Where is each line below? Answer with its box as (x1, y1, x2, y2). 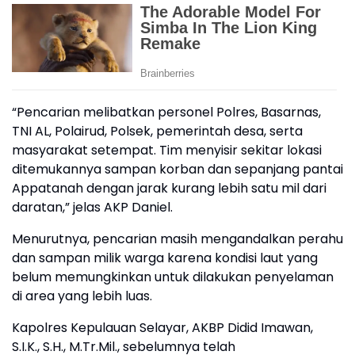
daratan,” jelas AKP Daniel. (12, 198, 173, 217)
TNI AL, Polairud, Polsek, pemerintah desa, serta (12, 122, 303, 141)
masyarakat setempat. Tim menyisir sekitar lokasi (12, 141, 322, 160)
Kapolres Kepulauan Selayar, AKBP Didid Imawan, (12, 319, 313, 338)
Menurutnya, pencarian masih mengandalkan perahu (12, 230, 343, 249)
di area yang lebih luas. (12, 287, 152, 306)
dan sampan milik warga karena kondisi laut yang (12, 249, 318, 268)
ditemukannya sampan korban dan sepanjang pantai (12, 160, 343, 179)
